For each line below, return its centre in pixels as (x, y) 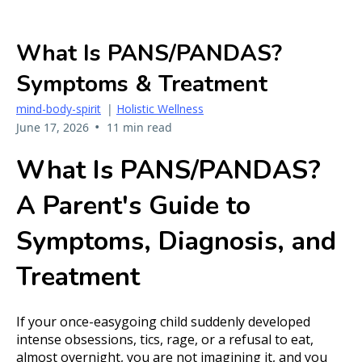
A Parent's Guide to (133, 206)
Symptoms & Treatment (142, 84)
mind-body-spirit (59, 108)
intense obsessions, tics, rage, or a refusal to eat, (165, 339)
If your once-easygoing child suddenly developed (163, 321)
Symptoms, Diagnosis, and (176, 242)
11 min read (139, 127)
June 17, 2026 (53, 127)
